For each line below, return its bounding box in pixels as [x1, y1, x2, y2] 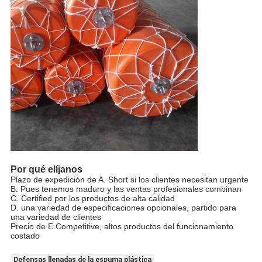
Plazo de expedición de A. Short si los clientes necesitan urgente [10, 175, 249, 185]
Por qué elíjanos [10, 164, 82, 175]
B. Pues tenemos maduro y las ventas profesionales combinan [10, 184, 242, 194]
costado [10, 231, 40, 241]
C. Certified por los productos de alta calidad [10, 194, 175, 204]
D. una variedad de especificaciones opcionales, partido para [10, 203, 236, 213]
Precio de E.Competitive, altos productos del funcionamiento [10, 222, 233, 232]
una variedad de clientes [10, 212, 101, 222]
